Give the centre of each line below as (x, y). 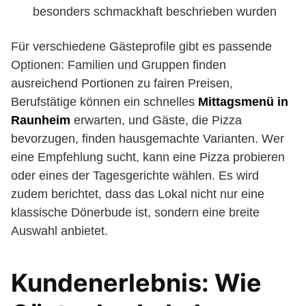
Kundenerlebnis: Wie (136, 283)
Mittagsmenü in (243, 102)
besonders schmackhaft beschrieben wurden (155, 12)
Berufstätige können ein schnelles (105, 102)
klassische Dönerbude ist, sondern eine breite (135, 212)
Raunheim (41, 120)
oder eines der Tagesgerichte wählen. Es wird (135, 176)
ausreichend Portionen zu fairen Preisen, (122, 83)
